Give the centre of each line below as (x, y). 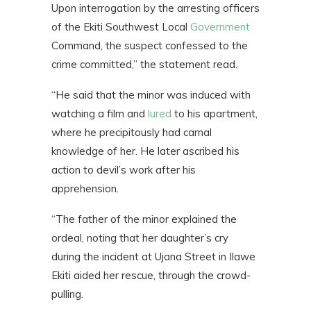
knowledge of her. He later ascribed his (145, 151)
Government (220, 27)
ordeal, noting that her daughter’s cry (140, 238)
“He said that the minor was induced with (151, 95)
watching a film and (100, 114)
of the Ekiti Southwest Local (121, 27)
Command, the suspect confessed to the (150, 46)
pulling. (67, 294)
